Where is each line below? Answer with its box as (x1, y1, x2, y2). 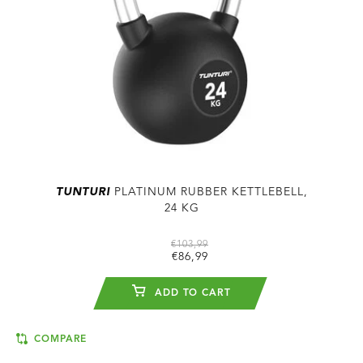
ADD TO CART (150, 288, 232, 298)
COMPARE (30, 334, 88, 344)
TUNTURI (55, 186, 110, 198)
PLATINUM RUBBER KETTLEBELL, (109, 186, 308, 198)
